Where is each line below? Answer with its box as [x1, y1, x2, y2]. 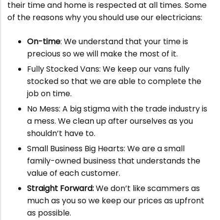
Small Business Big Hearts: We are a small [27, 143, 185, 154]
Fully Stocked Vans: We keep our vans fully [27, 63, 190, 75]
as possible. [27, 207, 71, 219]
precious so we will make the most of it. [27, 48, 178, 59]
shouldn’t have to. [27, 128, 95, 139]
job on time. [27, 88, 72, 99]
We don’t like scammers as [94, 183, 200, 194]
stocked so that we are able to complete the [27, 76, 201, 87]
